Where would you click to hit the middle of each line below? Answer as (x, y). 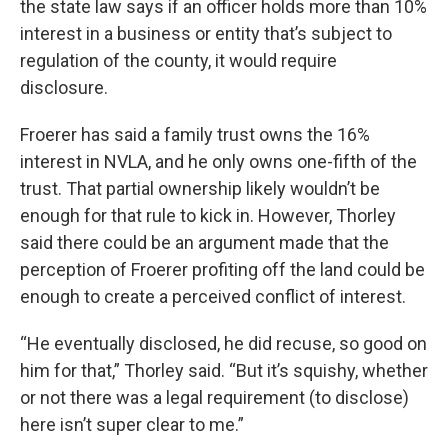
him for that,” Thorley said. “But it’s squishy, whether (224, 370)
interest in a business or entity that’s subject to (206, 33)
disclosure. (64, 87)
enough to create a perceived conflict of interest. (213, 296)
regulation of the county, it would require (178, 60)
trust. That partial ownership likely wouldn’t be (200, 188)
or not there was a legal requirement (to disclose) (214, 397)
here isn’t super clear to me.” (132, 424)
